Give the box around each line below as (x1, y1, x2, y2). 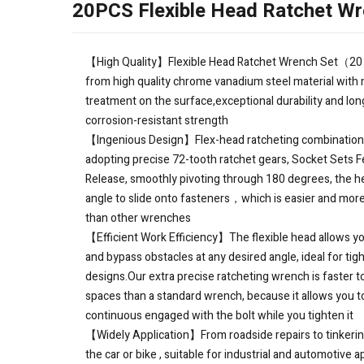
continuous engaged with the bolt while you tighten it (85, 307, 353, 325)
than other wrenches (85, 210, 191, 227)
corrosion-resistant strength (85, 112, 228, 130)
